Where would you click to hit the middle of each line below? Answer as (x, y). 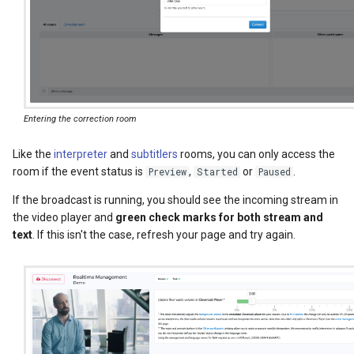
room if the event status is (79, 172)
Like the (33, 154)
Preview (167, 172)
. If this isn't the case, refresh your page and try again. (164, 235)
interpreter (81, 154)
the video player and (64, 218)
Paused (274, 172)
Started (217, 172)
